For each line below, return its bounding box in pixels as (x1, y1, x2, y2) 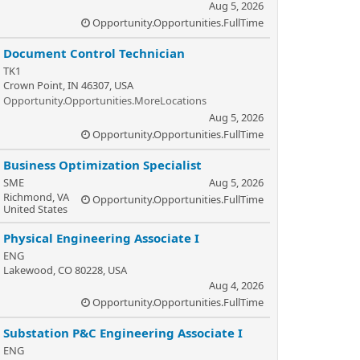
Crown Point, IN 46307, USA (3, 78, 133, 92)
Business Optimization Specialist (3, 157, 202, 173)
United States (3, 202, 67, 216)
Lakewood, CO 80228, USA (3, 263, 127, 277)
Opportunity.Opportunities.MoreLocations (3, 93, 207, 108)
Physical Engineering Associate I (3, 230, 199, 246)
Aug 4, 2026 (209, 278, 264, 292)
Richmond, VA (3, 190, 69, 204)
